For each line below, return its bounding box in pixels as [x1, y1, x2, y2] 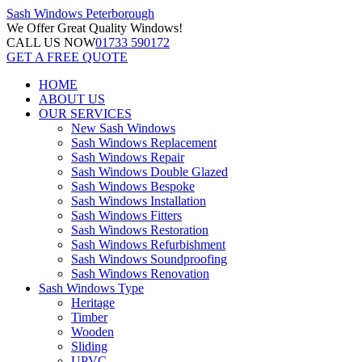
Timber [71, 310, 107, 324]
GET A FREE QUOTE [6, 50, 128, 64]
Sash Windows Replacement [71, 136, 217, 149]
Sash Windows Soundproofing [71, 252, 227, 266]
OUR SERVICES [39, 107, 132, 120]
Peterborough [86, 6, 154, 20]
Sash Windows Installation [71, 194, 206, 208]
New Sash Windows [71, 121, 175, 135]
